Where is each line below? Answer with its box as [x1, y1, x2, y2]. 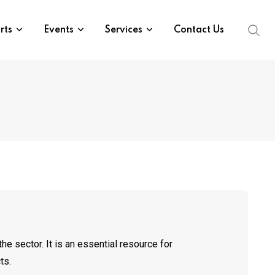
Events [44, 25, 74, 35]
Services [105, 25, 142, 35]
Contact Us [174, 25, 224, 35]
